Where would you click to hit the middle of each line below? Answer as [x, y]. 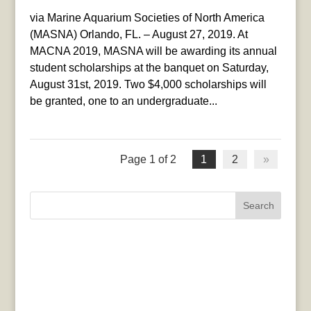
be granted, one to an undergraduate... [123, 101]
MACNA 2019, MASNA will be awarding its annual [153, 51]
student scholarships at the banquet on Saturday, [149, 67]
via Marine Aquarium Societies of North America [147, 17]
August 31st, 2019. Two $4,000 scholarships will [148, 84]
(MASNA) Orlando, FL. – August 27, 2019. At [138, 34]
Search [258, 205]
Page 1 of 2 [148, 159]
